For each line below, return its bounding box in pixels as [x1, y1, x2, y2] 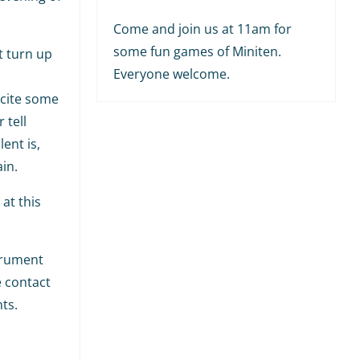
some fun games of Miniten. [112, 42, 281, 60]
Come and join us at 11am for [112, 19, 292, 38]
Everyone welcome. [112, 64, 230, 83]
